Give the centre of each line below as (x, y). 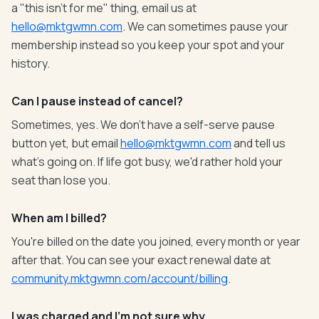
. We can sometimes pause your (205, 26)
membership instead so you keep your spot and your (148, 45)
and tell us (258, 143)
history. (31, 63)
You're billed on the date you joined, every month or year (156, 241)
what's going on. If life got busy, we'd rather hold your (147, 162)
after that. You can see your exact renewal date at (141, 260)
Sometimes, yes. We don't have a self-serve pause (143, 125)
